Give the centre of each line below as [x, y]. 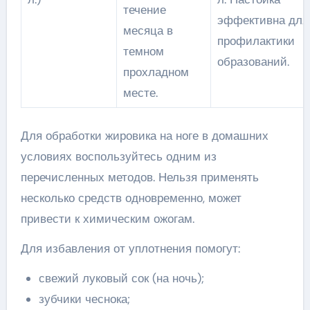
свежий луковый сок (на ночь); [121, 278]
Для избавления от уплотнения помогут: [130, 248]
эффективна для [263, 20]
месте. [140, 92]
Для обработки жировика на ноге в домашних [144, 136]
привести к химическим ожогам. [107, 219]
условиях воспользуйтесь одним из [118, 156]
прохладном [156, 72]
